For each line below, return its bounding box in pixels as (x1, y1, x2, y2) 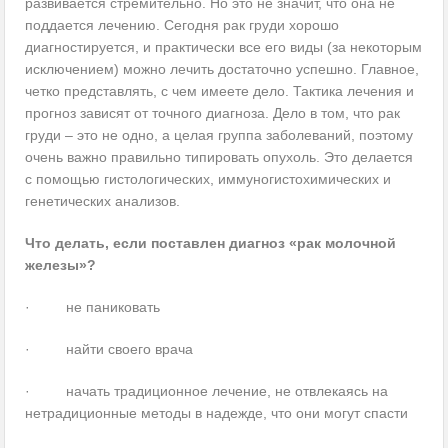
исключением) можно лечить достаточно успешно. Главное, (25, 61, 420, 78)
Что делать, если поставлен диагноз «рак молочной (25, 235, 397, 252)
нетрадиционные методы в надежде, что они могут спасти (25, 405, 409, 422)
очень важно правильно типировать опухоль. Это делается (25, 149, 414, 166)
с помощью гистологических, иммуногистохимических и (25, 171, 392, 188)
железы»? (25, 257, 97, 274)
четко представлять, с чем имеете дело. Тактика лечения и (25, 83, 415, 100)
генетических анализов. (25, 193, 181, 210)
